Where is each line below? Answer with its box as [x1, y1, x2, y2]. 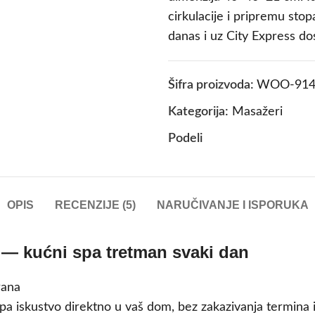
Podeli [168, 132, 202, 146]
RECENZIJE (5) [54, 199, 136, 212]
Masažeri [232, 105, 283, 119]
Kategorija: [168, 105, 229, 119]
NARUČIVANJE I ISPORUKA [156, 199, 309, 212]
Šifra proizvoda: [168, 79, 257, 92]
